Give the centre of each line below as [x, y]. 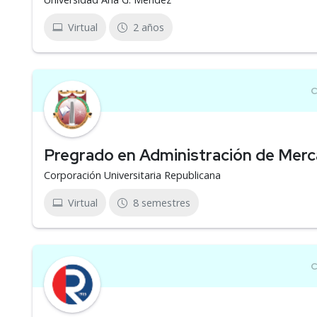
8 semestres [162, 203]
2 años [149, 27]
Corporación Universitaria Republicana [132, 175]
